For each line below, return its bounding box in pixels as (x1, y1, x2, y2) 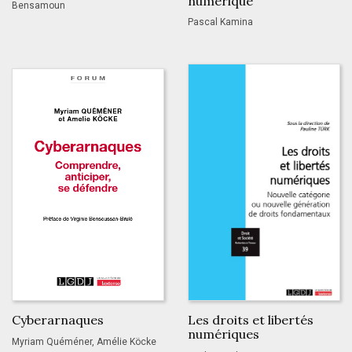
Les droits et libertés (188, 312, 313, 328)
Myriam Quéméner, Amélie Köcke (12, 335, 156, 347)
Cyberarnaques (12, 312, 104, 328)
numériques (188, 326, 259, 343)
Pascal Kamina (188, 16, 253, 28)
